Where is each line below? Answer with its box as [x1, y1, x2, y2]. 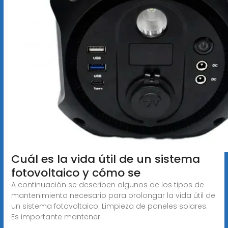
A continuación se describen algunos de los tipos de [11, 179, 204, 190]
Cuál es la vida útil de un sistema [11, 151, 200, 167]
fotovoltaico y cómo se [11, 164, 140, 181]
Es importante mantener [11, 211, 100, 222]
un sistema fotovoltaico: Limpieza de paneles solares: [11, 201, 208, 211]
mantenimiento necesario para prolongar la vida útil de [11, 190, 215, 201]
